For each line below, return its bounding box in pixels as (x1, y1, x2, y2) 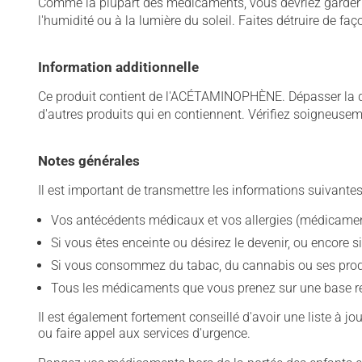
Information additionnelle (38, 59, 199, 75)
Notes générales (38, 153, 140, 169)
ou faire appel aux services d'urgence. (38, 326, 250, 341)
